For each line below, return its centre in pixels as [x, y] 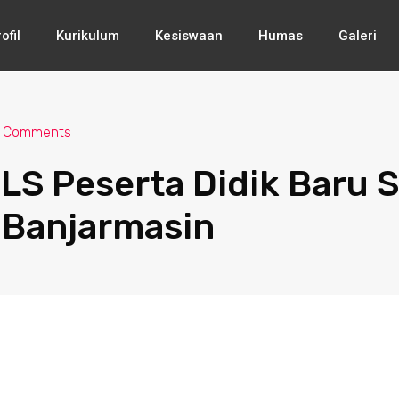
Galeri [357, 36]
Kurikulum [87, 36]
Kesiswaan [188, 36]
